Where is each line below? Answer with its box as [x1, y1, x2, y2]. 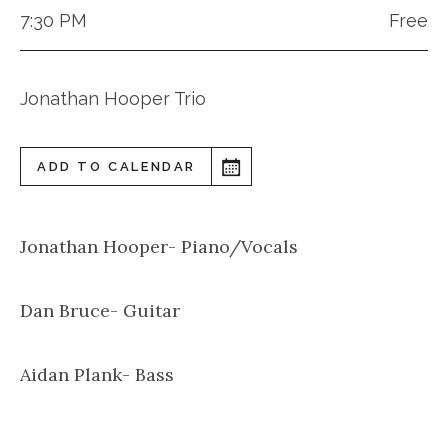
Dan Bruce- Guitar [20, 299, 180, 323]
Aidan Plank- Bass [20, 363, 174, 387]
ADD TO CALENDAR [37, 159, 196, 175]
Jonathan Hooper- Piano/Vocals [20, 235, 298, 259]
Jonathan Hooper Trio [20, 88, 206, 110]
